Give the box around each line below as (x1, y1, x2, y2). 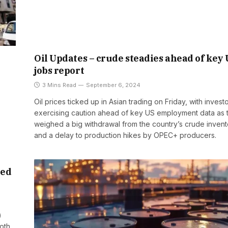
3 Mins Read (42, 81, 76, 89)
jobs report (34, 65, 84, 77)
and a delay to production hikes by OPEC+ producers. (34, 131, 216, 140)
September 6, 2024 (86, 81, 140, 89)
